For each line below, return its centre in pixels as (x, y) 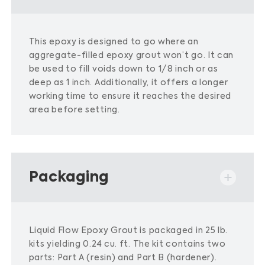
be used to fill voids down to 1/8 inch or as (123, 69)
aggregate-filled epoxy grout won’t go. (117, 56)
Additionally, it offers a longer (161, 83)
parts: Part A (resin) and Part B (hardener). (123, 258)
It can (221, 56)
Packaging (69, 177)
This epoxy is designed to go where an (114, 42)
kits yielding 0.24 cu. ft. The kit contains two (127, 244)
